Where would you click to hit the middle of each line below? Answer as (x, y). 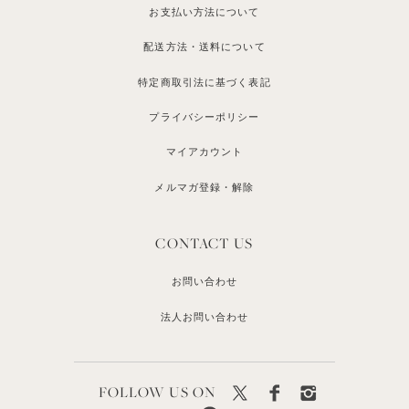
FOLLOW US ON (157, 391)
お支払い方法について (204, 11)
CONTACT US (204, 242)
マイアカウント (204, 152)
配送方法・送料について (204, 47)
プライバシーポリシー (204, 117)
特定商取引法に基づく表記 (204, 82)
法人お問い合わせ (204, 316)
